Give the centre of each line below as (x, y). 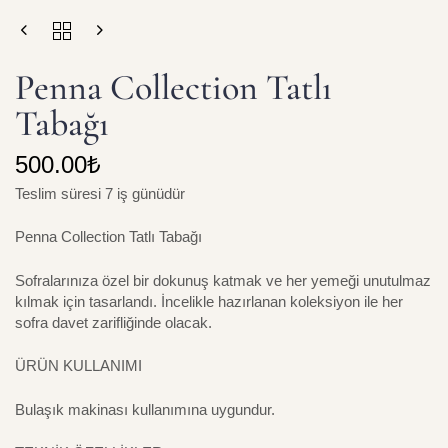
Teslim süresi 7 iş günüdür (100, 193)
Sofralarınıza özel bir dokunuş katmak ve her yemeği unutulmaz (223, 280)
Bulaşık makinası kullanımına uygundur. (145, 409)
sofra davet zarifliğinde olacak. (113, 322)
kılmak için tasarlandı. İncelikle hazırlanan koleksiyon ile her (209, 301)
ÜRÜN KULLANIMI (78, 366)
